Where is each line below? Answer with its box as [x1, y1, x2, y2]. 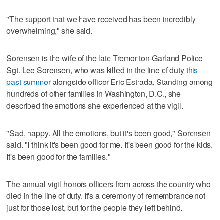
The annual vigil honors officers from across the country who [6, 178, 211, 190]
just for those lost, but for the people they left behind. [6, 201, 183, 213]
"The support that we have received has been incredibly [6, 13, 196, 25]
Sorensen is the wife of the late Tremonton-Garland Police [6, 52, 203, 64]
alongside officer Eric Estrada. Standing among [50, 76, 213, 87]
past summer [6, 76, 51, 87]
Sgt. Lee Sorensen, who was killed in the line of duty [6, 64, 186, 76]
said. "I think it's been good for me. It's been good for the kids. [6, 138, 213, 150]
